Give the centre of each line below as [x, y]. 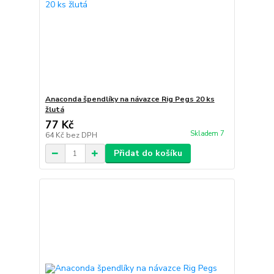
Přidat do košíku [148, 153]
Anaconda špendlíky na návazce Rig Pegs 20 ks [130, 99]
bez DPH [81, 135]
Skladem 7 [208, 134]
